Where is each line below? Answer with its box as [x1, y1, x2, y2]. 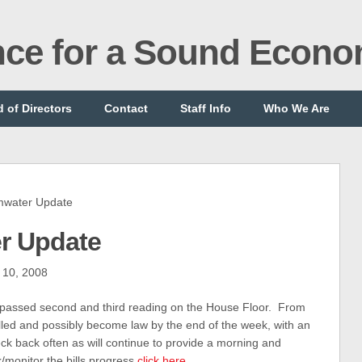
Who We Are [263, 102, 330, 115]
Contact [104, 102, 148, 115]
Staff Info [180, 102, 231, 115]
